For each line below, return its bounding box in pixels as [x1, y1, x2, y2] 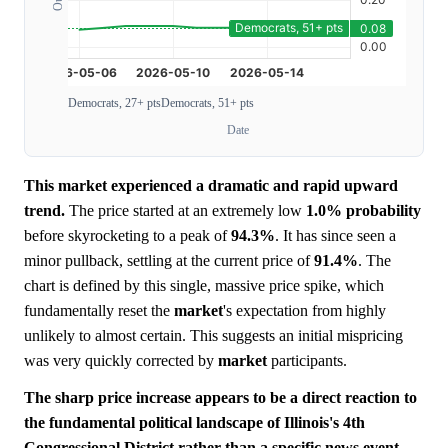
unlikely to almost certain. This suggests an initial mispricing [24, 327, 403, 345]
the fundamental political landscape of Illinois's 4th [24, 414, 365, 432]
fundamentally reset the [24, 302, 174, 320]
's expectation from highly [223, 302, 386, 320]
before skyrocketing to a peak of [24, 227, 231, 245]
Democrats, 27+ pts [68, 96, 161, 111]
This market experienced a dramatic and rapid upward [24, 177, 398, 195]
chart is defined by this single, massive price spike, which [24, 277, 384, 295]
